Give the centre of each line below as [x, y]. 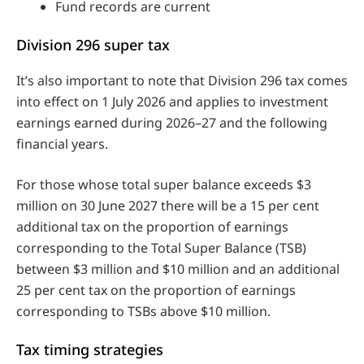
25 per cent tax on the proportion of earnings [156, 290]
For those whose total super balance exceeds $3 [164, 184]
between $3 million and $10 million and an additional [178, 269]
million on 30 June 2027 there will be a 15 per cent [168, 205]
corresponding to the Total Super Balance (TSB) [161, 247]
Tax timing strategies [90, 349]
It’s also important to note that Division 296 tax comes [182, 80]
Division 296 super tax [93, 44]
